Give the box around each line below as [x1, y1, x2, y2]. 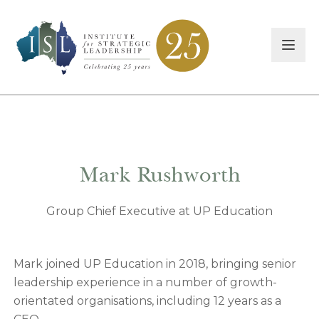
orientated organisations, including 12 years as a [13, 294, 281, 308]
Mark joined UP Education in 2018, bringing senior [13, 257, 296, 271]
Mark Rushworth [78, 161, 241, 188]
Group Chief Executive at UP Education [46, 204, 273, 219]
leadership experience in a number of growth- [13, 276, 277, 290]
